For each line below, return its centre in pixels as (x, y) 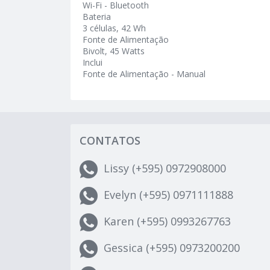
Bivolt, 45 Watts (114, 51)
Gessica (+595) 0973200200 (172, 247)
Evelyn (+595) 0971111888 (168, 194)
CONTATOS (110, 140)
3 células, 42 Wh (114, 28)
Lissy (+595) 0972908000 (165, 168)
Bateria (97, 17)
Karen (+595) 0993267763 (167, 221)
